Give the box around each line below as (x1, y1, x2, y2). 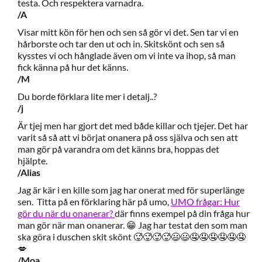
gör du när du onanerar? (18, 208, 115, 219)
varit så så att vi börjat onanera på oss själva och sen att (18, 132, 238, 143)
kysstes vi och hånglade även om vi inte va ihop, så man (18, 50, 236, 61)
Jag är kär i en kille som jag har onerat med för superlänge (18, 184, 244, 195)
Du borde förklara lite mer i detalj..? (18, 91, 157, 102)
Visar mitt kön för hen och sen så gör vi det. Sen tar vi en (18, 26, 239, 37)
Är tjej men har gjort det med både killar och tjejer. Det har (18, 120, 248, 131)
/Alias (18, 167, 40, 178)
